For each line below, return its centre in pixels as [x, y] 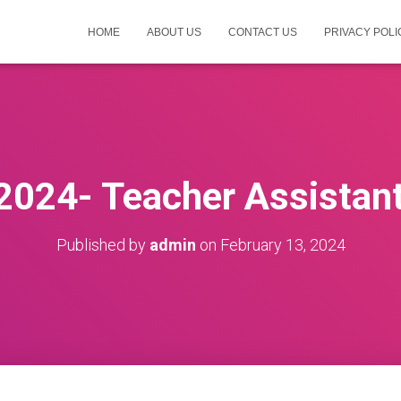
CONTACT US [263, 32]
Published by [102, 245]
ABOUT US [174, 32]
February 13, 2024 [282, 245]
